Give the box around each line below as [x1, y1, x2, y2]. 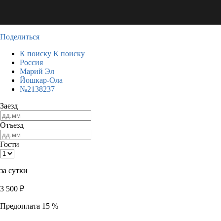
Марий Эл [20, 67, 54, 75]
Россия [20, 58, 43, 67]
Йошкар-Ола [20, 76, 63, 84]
